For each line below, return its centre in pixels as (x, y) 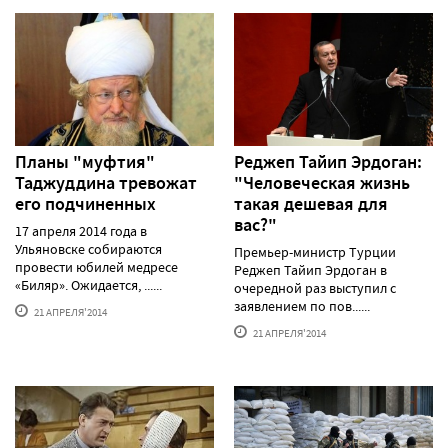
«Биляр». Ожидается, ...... (88, 284)
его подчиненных (85, 203)
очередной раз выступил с (315, 287)
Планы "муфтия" (85, 161)
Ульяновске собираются (88, 248)
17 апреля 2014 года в (81, 230)
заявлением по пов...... (302, 305)
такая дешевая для (311, 203)
